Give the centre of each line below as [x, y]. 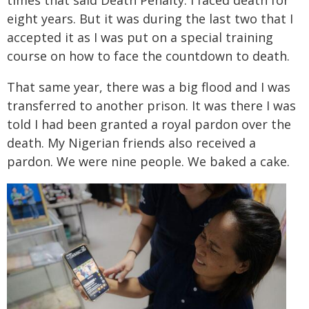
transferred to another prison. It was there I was [151, 106]
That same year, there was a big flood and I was [149, 87]
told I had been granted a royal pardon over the [149, 124]
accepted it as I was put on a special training [140, 37]
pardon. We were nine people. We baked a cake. [148, 161]
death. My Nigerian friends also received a [131, 143]
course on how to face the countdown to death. [148, 56]
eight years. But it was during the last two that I [150, 19]
